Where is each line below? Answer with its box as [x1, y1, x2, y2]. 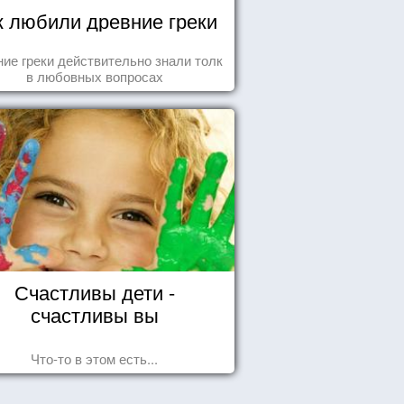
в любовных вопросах [25, 67, 163, 86]
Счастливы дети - [14, 278, 175, 306]
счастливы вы [30, 300, 159, 328]
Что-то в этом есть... [31, 349, 159, 368]
